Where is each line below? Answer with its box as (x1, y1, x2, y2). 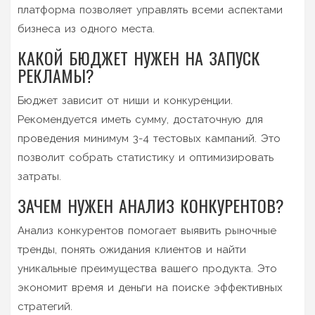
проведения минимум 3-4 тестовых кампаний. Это (18, 131, 281, 145)
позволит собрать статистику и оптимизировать (18, 150, 274, 164)
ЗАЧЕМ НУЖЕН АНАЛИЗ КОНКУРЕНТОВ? (18, 192, 284, 218)
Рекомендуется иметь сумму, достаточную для (18, 112, 263, 126)
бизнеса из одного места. (18, 22, 155, 35)
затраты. (18, 169, 61, 183)
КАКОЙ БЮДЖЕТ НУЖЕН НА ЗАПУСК (18, 44, 260, 70)
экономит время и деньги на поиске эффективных (18, 281, 283, 294)
